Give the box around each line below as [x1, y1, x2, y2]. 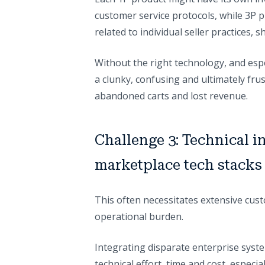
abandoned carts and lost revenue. [95, 89, 248, 103]
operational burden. [95, 210, 183, 224]
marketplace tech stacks [95, 157, 262, 174]
